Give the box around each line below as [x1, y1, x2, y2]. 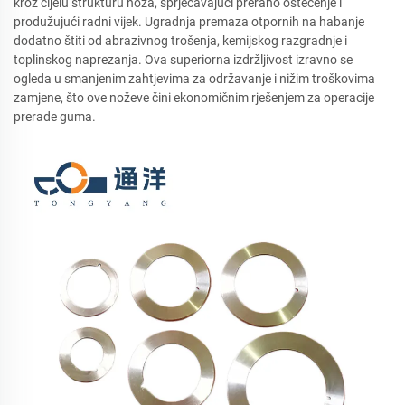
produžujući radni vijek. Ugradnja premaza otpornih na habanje [14, 14, 364, 29]
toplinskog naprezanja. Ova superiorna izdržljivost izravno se [14, 52, 353, 67]
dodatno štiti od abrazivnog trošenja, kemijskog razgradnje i [14, 33, 347, 48]
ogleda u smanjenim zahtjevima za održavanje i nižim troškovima [14, 71, 375, 86]
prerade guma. [14, 109, 96, 124]
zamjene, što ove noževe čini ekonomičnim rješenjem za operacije [14, 90, 374, 105]
